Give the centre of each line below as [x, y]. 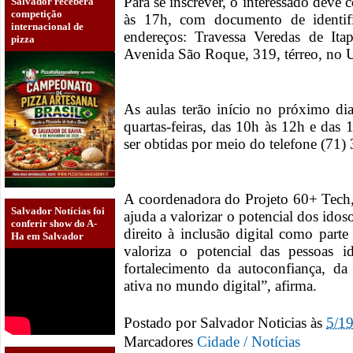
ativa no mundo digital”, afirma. [220, 286]
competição [37, 13]
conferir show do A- [54, 224]
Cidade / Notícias [249, 342]
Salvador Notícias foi [58, 211]
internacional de [47, 26]
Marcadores [160, 342]
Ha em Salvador [47, 236]
